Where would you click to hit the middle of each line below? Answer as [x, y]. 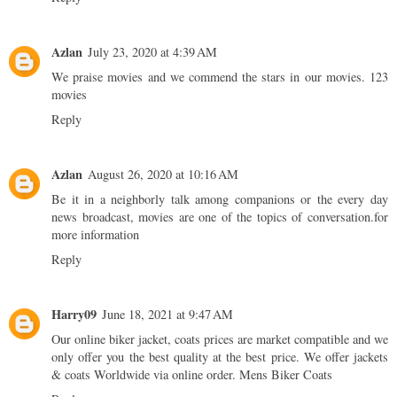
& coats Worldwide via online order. [145, 375]
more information [95, 235]
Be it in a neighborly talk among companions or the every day [220, 199]
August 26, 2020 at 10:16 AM [163, 175]
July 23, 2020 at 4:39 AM [152, 52]
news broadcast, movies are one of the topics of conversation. [213, 217]
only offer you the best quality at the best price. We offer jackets [220, 357]
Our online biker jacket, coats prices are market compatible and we [220, 339]
